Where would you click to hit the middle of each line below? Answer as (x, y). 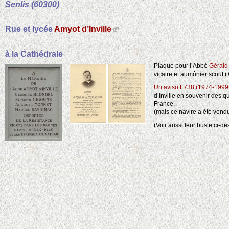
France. (164, 104)
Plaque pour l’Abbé (181, 66)
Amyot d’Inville (83, 29)
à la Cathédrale (34, 54)
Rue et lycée (30, 29)
